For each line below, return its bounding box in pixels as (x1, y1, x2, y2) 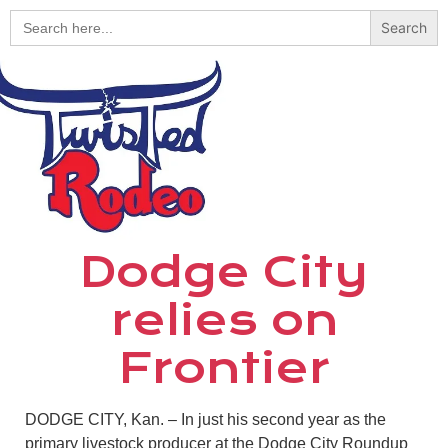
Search (9, 7, 61, 27)
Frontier (118, 342, 330, 393)
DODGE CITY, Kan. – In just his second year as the (25, 410, 386, 428)
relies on (110, 294, 338, 345)
